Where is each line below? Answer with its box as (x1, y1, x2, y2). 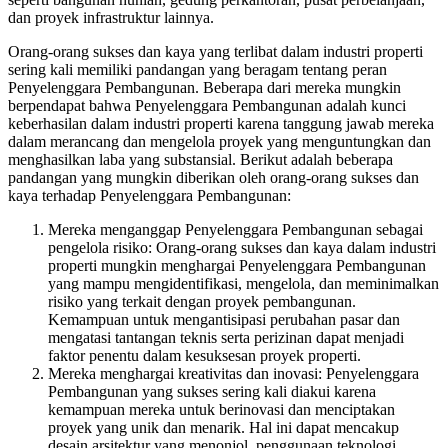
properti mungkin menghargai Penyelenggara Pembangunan (48, 256, 426, 274)
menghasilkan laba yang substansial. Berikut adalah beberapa (8, 150, 393, 168)
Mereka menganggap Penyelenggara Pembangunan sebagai (48, 220, 423, 238)
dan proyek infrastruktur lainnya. (8, 8, 214, 26)
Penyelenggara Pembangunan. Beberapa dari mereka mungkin (8, 78, 401, 96)
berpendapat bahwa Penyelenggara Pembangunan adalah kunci (8, 96, 406, 114)
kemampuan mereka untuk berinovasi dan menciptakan (48, 400, 395, 418)
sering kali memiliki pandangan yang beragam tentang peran (8, 60, 387, 78)
